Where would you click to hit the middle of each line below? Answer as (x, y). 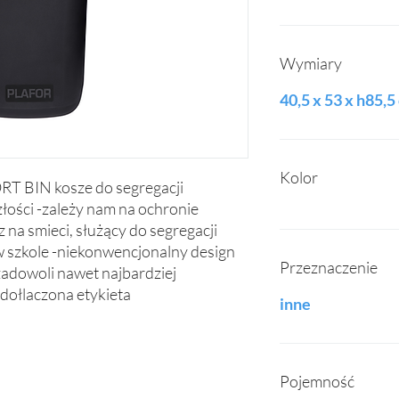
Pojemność (317, 381)
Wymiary (311, 63)
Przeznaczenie (329, 267)
